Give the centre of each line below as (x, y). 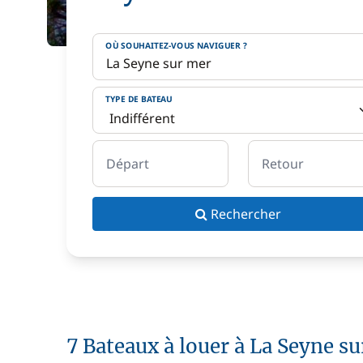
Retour (283, 164)
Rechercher (246, 214)
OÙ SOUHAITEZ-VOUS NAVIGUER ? (176, 45)
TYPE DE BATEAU (139, 99)
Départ (128, 164)
